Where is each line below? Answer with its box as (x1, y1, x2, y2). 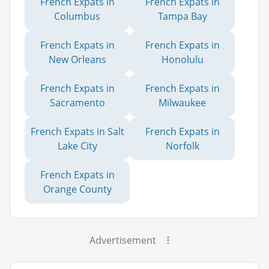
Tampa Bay (157, 9, 207, 23)
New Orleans (48, 52, 106, 66)
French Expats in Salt (30, 124, 124, 138)
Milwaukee (159, 95, 206, 109)
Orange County (43, 182, 112, 196)
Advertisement (89, 233, 156, 247)
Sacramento (49, 95, 105, 109)
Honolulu (161, 52, 204, 66)
